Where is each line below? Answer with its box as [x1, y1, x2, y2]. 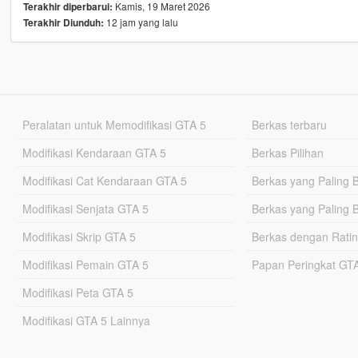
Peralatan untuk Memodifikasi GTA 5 [22, 117, 206, 133]
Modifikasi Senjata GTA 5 [22, 201, 149, 217]
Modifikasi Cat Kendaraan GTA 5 [22, 173, 187, 189]
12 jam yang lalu [103, 15, 178, 30]
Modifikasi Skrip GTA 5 [22, 229, 136, 245]
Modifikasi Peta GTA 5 [22, 284, 133, 301]
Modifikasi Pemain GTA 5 [22, 257, 149, 273]
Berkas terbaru [252, 117, 328, 133]
